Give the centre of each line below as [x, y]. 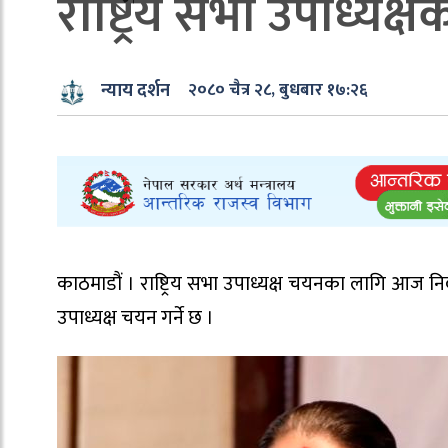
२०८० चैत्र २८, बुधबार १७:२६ [278, 90]
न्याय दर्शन [135, 91]
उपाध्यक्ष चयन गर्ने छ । [135, 318]
